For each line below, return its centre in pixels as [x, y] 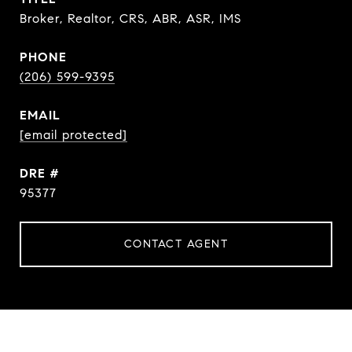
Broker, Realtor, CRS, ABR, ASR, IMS [130, 18]
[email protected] [73, 135]
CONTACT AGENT [176, 244]
